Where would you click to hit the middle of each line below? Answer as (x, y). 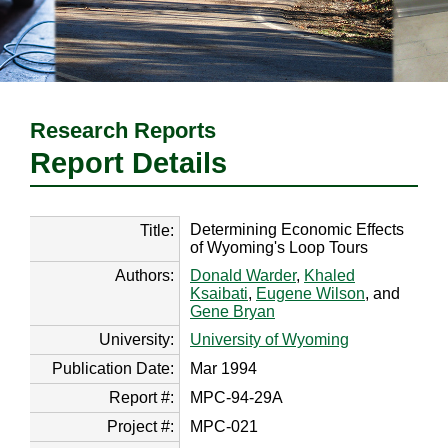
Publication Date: (113, 369)
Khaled (329, 276)
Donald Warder (243, 276)
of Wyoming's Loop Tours (279, 248)
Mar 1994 (223, 369)
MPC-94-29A (236, 398)
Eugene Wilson (310, 294)
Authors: (144, 276)
